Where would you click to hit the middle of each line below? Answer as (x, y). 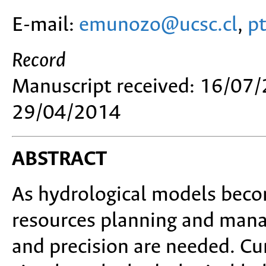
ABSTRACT (59, 160)
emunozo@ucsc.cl (158, 26)
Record (39, 61)
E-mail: (45, 26)
